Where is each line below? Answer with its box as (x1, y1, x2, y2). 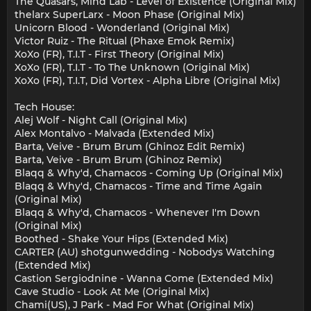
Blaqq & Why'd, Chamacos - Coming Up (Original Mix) (15, 167, 283, 180)
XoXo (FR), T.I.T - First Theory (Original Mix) (15, 48, 224, 61)
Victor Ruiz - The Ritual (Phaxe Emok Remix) (15, 35, 235, 48)
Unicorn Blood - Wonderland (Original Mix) (15, 22, 230, 35)
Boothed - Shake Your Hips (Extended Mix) (15, 233, 228, 246)
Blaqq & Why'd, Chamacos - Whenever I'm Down (15, 206, 260, 219)
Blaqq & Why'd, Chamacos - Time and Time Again (15, 180, 262, 193)
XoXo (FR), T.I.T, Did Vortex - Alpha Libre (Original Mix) (15, 74, 280, 87)
